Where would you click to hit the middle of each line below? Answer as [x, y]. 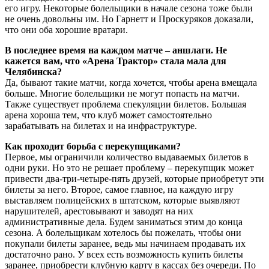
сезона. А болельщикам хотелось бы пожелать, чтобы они [123, 232]
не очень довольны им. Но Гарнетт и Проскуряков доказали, [129, 19]
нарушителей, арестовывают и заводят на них [99, 211]
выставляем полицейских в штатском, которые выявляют [122, 200]
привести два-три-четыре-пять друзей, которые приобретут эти [134, 178]
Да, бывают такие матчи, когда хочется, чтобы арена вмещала [131, 82]
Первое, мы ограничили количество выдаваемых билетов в [127, 157]
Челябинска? [33, 71]
